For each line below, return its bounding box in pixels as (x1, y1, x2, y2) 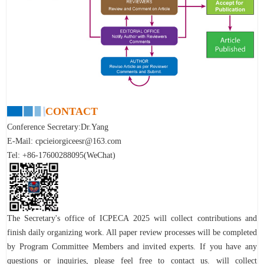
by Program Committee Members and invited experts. (7, 242, 200, 251)
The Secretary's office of (7, 213, 95, 223)
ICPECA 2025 (100, 213, 150, 223)
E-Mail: (7, 136, 35, 146)
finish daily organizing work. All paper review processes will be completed (7, 227, 257, 237)
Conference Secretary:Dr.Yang (7, 122, 108, 131)
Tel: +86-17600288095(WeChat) (7, 150, 115, 160)
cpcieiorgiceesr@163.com (35, 136, 121, 146)
